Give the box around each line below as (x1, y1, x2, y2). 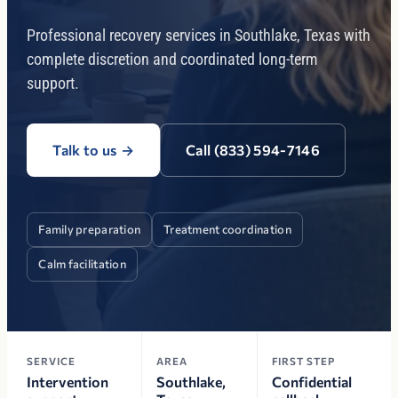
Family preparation (38, 222, 141, 236)
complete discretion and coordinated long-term (27, 50, 319, 68)
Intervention (27, 373, 109, 390)
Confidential (271, 373, 352, 390)
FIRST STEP (271, 354, 335, 367)
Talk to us (52, 141, 117, 158)
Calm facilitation (38, 257, 126, 271)
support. (27, 74, 80, 92)
